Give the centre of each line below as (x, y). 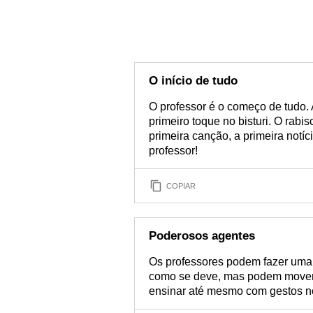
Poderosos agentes (202, 236)
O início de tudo (193, 81)
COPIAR (181, 185)
